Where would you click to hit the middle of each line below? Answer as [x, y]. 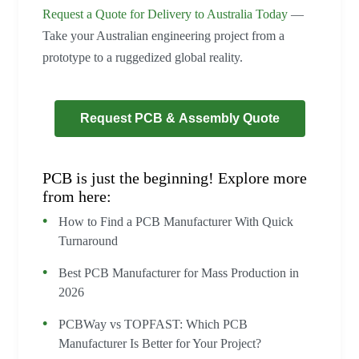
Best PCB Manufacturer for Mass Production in [179, 273]
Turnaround [88, 241]
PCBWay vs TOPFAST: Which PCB [153, 325]
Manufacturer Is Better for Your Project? [160, 344]
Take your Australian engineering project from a [163, 36]
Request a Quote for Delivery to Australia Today [165, 14]
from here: [77, 197]
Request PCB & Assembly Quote [179, 119]
